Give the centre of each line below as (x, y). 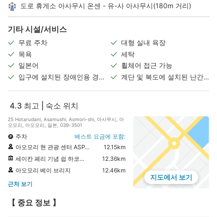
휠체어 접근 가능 (147, 65)
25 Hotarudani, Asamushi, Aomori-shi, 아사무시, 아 (66, 119)
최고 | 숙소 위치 (51, 105)
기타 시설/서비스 (37, 29)
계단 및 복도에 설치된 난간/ (163, 77)
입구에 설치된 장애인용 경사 (62, 77)
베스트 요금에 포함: (100, 136)
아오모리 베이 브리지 (43, 170)
